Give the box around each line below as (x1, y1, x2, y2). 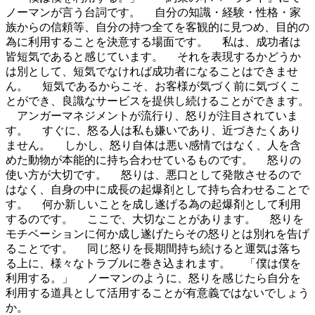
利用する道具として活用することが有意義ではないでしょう (6, 287, 309, 300)
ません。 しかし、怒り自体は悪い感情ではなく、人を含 (6, 139, 301, 152)
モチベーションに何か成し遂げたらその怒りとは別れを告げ (6, 228, 309, 240)
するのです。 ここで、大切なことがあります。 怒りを (6, 213, 304, 226)
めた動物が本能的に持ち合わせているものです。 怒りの (6, 154, 301, 167)
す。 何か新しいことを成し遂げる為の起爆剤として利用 (6, 198, 301, 211)
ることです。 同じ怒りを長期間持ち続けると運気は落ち (6, 243, 301, 255)
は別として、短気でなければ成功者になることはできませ (6, 65, 298, 78)
